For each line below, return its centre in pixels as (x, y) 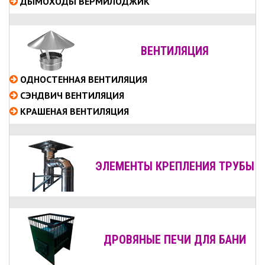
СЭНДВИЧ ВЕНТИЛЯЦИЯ (72, 95)
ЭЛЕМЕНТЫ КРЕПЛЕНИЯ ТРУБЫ (174, 166)
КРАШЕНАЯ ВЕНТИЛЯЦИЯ (75, 111)
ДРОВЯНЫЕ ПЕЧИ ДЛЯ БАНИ (174, 240)
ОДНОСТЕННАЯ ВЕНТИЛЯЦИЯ (84, 79)
